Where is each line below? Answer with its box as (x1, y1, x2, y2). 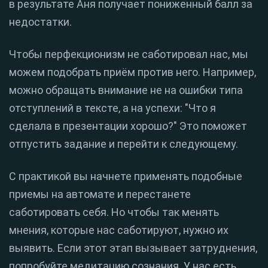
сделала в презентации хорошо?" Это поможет (9, 120, 247, 133)
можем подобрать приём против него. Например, (9, 66, 256, 79)
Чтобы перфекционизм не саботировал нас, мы (9, 48, 248, 61)
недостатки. (9, 16, 72, 29)
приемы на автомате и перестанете (9, 188, 191, 201)
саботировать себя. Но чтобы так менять (9, 206, 219, 219)
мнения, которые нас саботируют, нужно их (9, 224, 229, 237)
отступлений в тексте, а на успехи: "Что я (9, 102, 216, 115)
